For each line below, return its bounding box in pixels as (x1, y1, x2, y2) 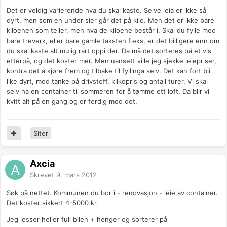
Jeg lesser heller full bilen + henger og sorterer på (7, 215, 167, 224)
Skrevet (30, 171, 56, 179)
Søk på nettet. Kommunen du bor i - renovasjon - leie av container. (7, 188, 218, 197)
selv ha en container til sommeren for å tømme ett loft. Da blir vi (7, 87, 209, 96)
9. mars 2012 (56, 171, 97, 179)
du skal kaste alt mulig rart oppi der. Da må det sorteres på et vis (7, 47, 211, 55)
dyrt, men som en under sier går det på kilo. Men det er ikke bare (7, 16, 214, 25)
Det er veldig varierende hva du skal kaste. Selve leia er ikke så (7, 6, 206, 15)
